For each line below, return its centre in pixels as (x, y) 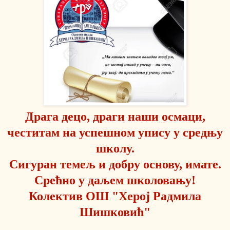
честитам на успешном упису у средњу (115, 132)
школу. (115, 148)
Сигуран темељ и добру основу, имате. (115, 164)
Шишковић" (115, 212)
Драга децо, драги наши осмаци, (115, 116)
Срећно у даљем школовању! (115, 180)
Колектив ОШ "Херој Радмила (115, 196)
